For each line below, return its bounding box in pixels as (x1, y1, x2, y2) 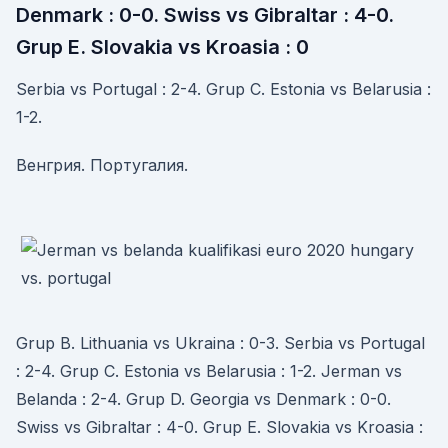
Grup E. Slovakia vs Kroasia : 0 (16, 35, 309, 59)
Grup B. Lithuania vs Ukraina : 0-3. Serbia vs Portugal (16, 333, 425, 353)
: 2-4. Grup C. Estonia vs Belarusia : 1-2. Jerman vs (16, 361, 402, 381)
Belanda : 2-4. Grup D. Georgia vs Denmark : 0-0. (16, 389, 391, 409)
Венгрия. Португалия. (16, 155, 188, 175)
